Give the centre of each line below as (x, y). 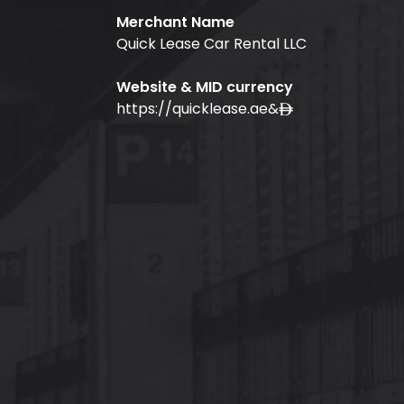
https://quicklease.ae (192, 109)
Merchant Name (175, 23)
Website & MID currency (204, 87)
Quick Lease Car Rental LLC (211, 44)
